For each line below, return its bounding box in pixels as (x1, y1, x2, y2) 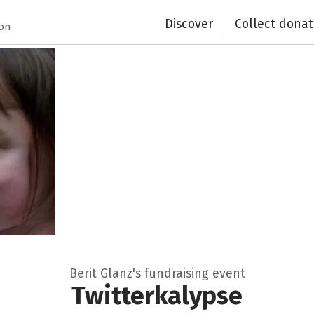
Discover (165, 15, 214, 32)
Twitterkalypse (71, 281, 243, 311)
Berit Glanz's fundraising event (69, 266, 245, 282)
